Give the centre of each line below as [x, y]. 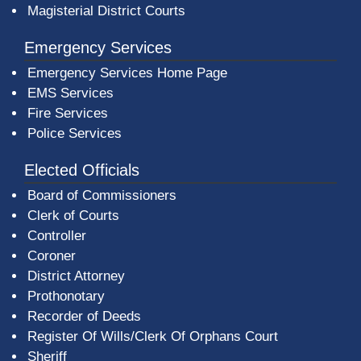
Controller [57, 236]
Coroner [52, 256]
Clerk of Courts [73, 216]
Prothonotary [66, 297]
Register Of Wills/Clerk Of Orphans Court [153, 337]
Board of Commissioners [102, 196]
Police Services [75, 134]
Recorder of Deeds [84, 317]
